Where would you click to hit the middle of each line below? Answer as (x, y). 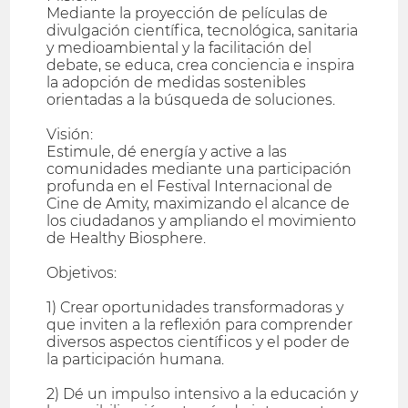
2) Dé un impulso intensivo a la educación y (203, 393)
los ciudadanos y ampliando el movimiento (202, 220)
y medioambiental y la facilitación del (179, 47)
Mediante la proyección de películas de (188, 13)
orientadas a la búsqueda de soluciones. (191, 99)
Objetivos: (82, 272)
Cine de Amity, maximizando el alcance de (199, 203)
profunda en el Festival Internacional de (190, 186)
